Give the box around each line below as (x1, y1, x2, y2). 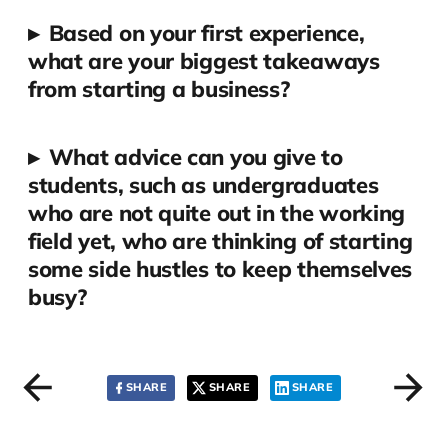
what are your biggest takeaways (27, 47, 380, 76)
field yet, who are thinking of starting (27, 227, 413, 256)
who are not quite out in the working (27, 199, 406, 228)
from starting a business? (27, 75, 290, 104)
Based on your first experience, (48, 19, 365, 48)
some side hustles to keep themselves (27, 255, 413, 284)
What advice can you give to (48, 143, 343, 172)
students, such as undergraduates (27, 171, 379, 200)
